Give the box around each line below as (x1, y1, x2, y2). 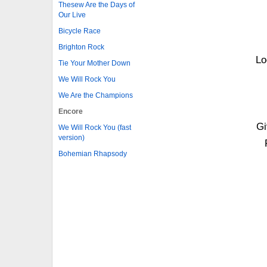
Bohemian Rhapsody (58, 149, 127, 158)
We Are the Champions (58, 91, 133, 100)
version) (58, 133, 85, 142)
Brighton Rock (58, 42, 104, 51)
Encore (58, 107, 83, 116)
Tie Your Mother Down (58, 58, 131, 67)
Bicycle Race (58, 26, 101, 35)
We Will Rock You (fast (58, 123, 131, 132)
